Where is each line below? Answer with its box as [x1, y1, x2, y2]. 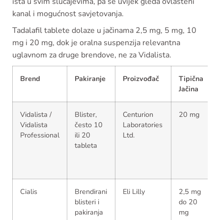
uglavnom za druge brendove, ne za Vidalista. [12, 49, 171, 60]
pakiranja [75, 207, 103, 217]
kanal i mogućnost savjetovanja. [12, 8, 124, 19]
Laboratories [123, 119, 163, 130]
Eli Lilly [123, 186, 145, 196]
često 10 [75, 119, 103, 130]
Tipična [179, 73, 203, 83]
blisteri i [75, 196, 99, 207]
